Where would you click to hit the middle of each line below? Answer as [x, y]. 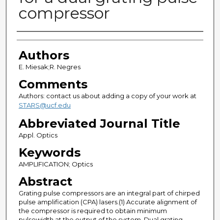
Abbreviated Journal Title [99, 124]
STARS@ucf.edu [44, 105]
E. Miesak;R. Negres [49, 67]
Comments [53, 84]
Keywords [49, 153]
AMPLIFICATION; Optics [55, 164]
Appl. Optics [38, 135]
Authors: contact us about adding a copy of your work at [107, 96]
